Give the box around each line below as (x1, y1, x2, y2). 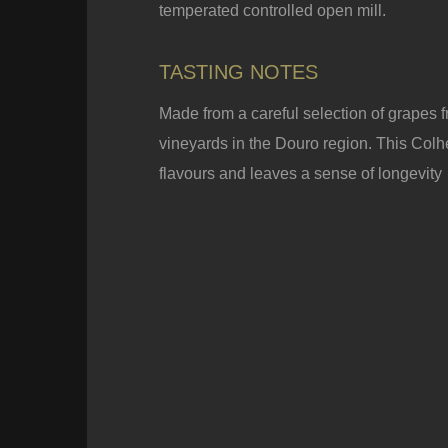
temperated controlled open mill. (159, 2, 386, 19)
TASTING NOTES (159, 61, 318, 83)
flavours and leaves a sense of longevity (159, 165, 442, 182)
